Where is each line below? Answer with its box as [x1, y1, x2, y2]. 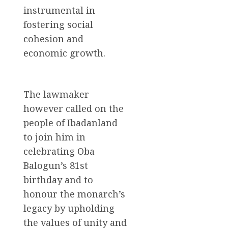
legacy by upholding [23, 202, 115, 214]
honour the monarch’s [23, 187, 125, 200]
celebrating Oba [23, 145, 95, 157]
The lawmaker [23, 88, 89, 100]
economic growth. [23, 46, 105, 59]
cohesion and [23, 32, 83, 45]
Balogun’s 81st [23, 159, 88, 172]
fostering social [23, 18, 93, 31]
